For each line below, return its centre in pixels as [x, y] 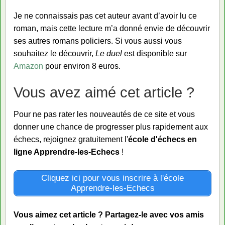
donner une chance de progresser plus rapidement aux [111, 127]
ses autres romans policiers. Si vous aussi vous [98, 41]
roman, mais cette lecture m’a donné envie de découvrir [112, 28]
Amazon [28, 66]
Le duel [109, 53]
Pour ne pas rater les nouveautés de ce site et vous [104, 114]
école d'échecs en [162, 139]
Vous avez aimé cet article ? [104, 92]
